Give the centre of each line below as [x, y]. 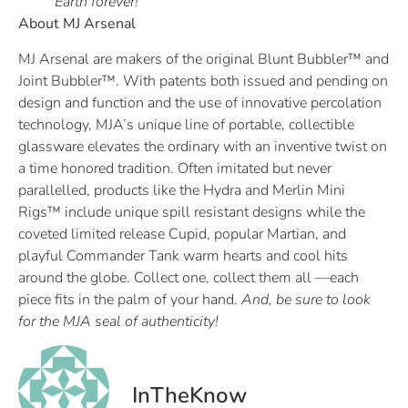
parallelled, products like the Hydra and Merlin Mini [182, 190]
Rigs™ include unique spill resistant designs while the [192, 212]
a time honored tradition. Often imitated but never [175, 168]
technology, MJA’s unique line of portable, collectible [186, 124]
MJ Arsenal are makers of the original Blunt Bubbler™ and [204, 59]
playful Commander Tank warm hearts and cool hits [183, 255]
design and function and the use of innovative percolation [200, 102]
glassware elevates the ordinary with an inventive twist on [203, 146]
